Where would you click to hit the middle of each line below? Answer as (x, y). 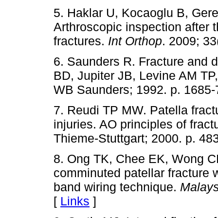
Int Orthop (135, 41)
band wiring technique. (117, 187)
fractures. (81, 41)
